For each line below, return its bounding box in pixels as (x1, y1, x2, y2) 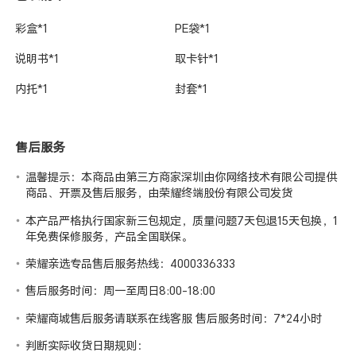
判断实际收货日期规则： (25, 339, 149, 353)
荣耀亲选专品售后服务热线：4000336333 (25, 257, 236, 271)
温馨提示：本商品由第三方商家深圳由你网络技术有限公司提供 (25, 170, 338, 184)
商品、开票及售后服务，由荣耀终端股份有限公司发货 (25, 186, 293, 200)
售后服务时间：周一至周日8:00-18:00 (25, 284, 216, 298)
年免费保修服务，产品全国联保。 (25, 229, 193, 243)
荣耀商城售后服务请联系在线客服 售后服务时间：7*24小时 (25, 311, 323, 325)
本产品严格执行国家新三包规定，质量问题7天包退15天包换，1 (25, 213, 339, 227)
